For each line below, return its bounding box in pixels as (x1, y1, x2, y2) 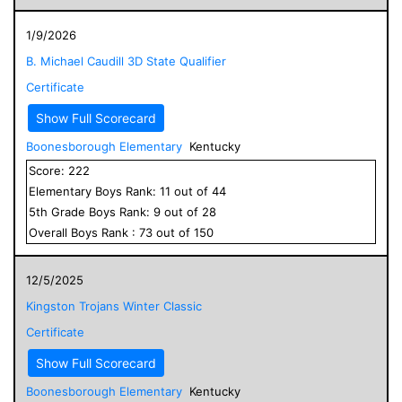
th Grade (36, 204, 89, 219)
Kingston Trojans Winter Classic (26, 298, 202, 313)
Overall (29, 224, 71, 240)
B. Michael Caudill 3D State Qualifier (26, 53, 226, 68)
